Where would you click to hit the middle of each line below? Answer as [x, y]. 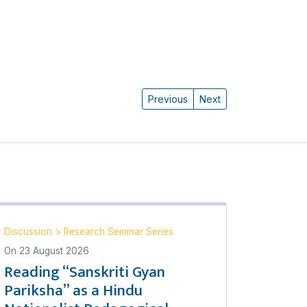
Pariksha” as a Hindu [73, 290]
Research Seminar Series [119, 231]
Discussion [29, 231]
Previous [168, 99]
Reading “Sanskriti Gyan [85, 272]
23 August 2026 [54, 250]
